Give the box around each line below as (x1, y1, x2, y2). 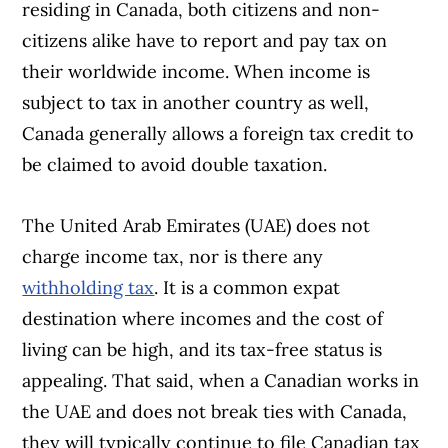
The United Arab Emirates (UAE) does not (22, 214, 371, 238)
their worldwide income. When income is (22, 60, 371, 84)
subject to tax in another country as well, (22, 91, 370, 115)
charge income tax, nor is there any (22, 245, 324, 269)
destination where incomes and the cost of (22, 307, 384, 331)
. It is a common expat (154, 276, 341, 300)
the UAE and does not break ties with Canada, (22, 400, 408, 424)
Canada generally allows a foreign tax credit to (22, 122, 415, 146)
